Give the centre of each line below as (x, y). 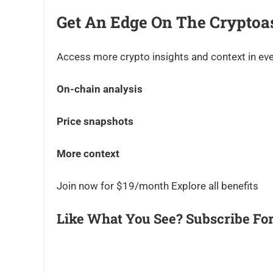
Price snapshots (95, 121)
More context (88, 154)
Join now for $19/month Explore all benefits (158, 186)
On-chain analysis (100, 89)
